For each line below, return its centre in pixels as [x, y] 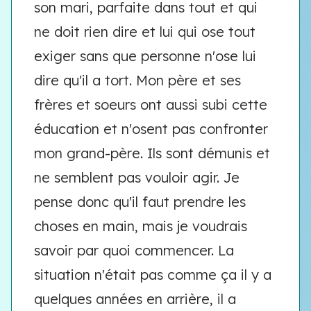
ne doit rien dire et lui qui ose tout [145, 32]
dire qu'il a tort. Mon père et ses [137, 80]
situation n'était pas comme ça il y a [153, 275]
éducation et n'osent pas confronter [151, 129]
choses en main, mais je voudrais [141, 226]
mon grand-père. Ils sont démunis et [152, 153]
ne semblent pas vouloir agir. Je [137, 177]
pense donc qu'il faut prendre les [140, 202]
